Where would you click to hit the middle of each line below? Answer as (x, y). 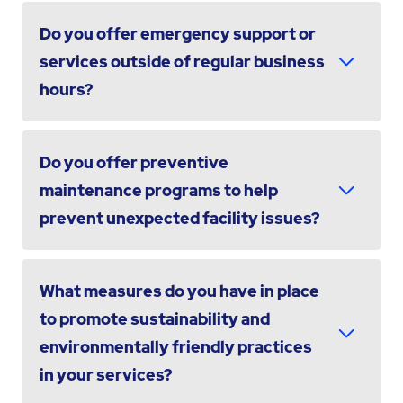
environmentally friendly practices (175, 346)
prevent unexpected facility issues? (179, 218)
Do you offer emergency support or (177, 33)
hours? (66, 89)
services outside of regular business (182, 61)
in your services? (105, 374)
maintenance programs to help (158, 190)
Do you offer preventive (134, 162)
